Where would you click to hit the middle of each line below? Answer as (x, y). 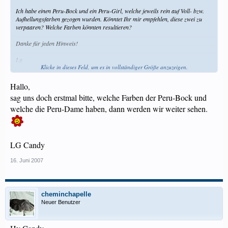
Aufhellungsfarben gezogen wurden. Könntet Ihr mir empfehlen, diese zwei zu (109, 19)
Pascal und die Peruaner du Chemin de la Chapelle (77, 76)
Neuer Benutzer (61, 202)
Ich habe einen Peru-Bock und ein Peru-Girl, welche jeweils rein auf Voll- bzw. (110, 11)
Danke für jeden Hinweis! (47, 43)
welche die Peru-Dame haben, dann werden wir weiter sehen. (109, 109)
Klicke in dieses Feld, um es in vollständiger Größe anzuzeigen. (114, 67)
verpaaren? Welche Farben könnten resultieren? (74, 27)
